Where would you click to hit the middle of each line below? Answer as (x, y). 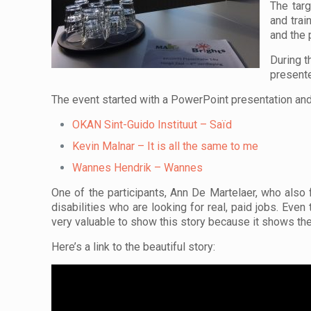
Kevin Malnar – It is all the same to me (166, 146)
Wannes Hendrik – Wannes (138, 167)
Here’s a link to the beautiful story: (134, 246)
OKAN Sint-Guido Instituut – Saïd (152, 124)
